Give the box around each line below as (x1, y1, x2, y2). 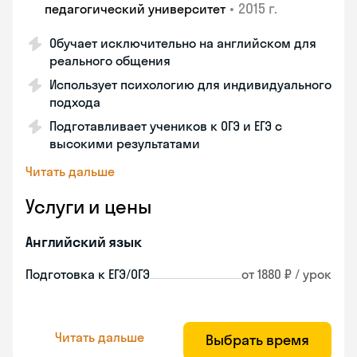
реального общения (49, 53, 171, 69)
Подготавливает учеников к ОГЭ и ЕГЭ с (49, 118, 282, 134)
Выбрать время (206, 331, 309, 349)
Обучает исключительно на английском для (49, 35, 316, 51)
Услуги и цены (25, 194, 151, 218)
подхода (49, 94, 100, 110)
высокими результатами (49, 135, 200, 151)
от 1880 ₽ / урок (241, 266, 331, 282)
